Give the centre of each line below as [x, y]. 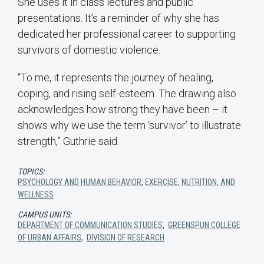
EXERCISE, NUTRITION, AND [190, 182]
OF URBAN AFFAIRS [49, 238]
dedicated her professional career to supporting [127, 34]
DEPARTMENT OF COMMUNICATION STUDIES [90, 225]
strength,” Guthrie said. [68, 141]
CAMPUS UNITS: [44, 215]
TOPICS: [31, 172]
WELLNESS [36, 195]
